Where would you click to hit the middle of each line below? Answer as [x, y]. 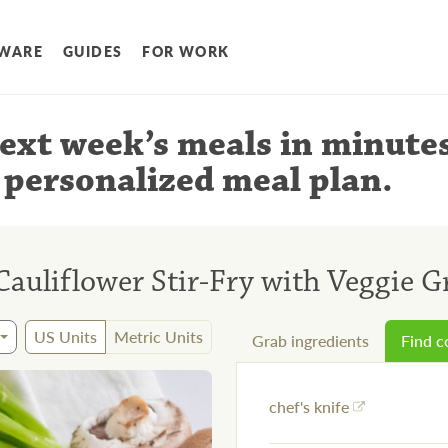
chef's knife [309, 407]
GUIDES [93, 51]
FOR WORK [186, 51]
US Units [65, 337]
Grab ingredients [310, 341]
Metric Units [158, 337]
